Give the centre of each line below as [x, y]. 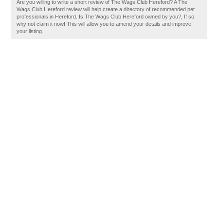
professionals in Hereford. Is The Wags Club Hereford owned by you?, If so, [106, 17]
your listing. [30, 31]
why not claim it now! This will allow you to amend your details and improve [104, 24]
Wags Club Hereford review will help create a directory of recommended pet [106, 9]
